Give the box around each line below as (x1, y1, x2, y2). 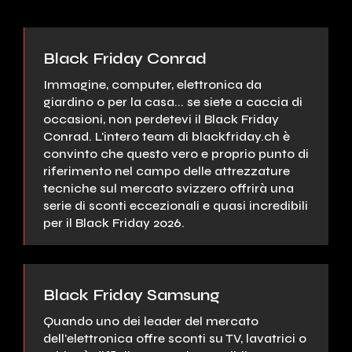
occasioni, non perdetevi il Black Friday (43, 111, 279, 126)
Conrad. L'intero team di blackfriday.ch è (43, 128, 290, 144)
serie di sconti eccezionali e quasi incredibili (43, 197, 308, 213)
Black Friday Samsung (43, 285, 220, 306)
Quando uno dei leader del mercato (43, 313, 258, 329)
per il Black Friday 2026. (43, 214, 185, 230)
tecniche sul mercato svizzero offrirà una (43, 180, 294, 196)
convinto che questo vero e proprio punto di (43, 145, 309, 161)
